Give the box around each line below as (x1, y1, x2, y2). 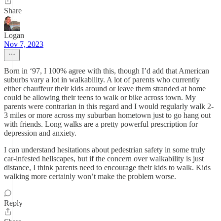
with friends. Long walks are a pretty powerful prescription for (4, 120, 198, 128)
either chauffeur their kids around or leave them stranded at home (4, 84, 206, 93)
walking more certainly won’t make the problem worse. (4, 172, 176, 181)
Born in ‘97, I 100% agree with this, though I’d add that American (4, 67, 209, 75)
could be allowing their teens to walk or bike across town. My (4, 93, 196, 102)
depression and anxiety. (4, 129, 76, 137)
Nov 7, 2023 (4, 40, 43, 48)
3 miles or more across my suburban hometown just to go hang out (4, 111, 211, 119)
